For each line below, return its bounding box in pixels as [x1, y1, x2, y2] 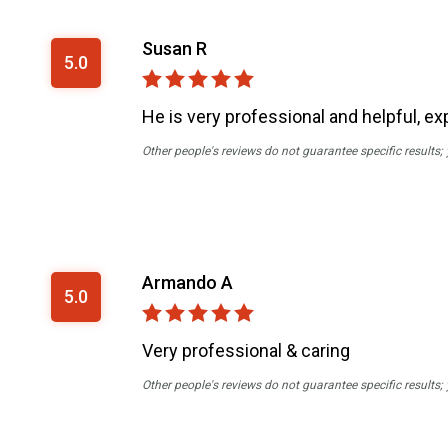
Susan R [141, 38, 207, 59]
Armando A [141, 272, 233, 293]
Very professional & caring [141, 340, 350, 361]
